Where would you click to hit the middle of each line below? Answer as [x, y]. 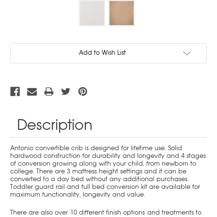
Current [20, 47]
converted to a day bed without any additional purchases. [100, 179]
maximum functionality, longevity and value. [78, 194]
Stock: [19, 57]
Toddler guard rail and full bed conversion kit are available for [105, 186]
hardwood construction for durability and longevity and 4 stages [108, 155]
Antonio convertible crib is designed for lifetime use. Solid [96, 148]
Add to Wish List [102, 52]
